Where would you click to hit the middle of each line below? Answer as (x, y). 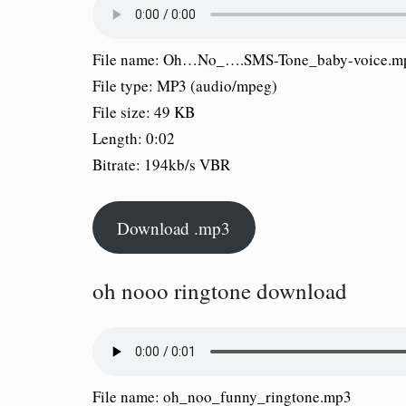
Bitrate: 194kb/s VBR (161, 165)
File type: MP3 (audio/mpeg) (185, 86)
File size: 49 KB (144, 112)
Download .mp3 (174, 227)
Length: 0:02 (134, 139)
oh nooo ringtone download (220, 290)
